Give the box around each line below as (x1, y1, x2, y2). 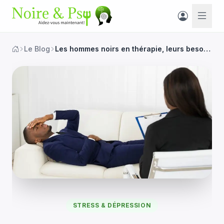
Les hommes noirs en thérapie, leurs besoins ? (203, 44, 210, 53)
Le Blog (24, 44, 50, 53)
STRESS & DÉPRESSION (72, 201, 151, 209)
